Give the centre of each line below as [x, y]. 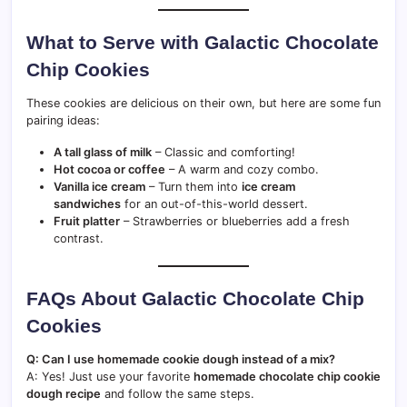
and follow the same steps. [178, 393]
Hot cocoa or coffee [109, 169]
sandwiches [87, 203]
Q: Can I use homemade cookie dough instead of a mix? [181, 359]
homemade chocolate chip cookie [287, 376]
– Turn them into [194, 186]
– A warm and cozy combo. [242, 169]
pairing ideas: [63, 120]
